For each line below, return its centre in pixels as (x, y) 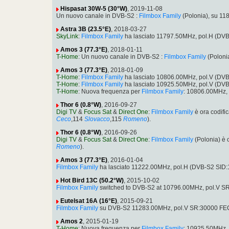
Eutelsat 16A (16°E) (89, 201)
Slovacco (97, 119)
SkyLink (67, 37)
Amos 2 (72, 222)
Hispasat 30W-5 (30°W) (94, 9)
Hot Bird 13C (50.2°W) (92, 181)
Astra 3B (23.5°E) (86, 29)
